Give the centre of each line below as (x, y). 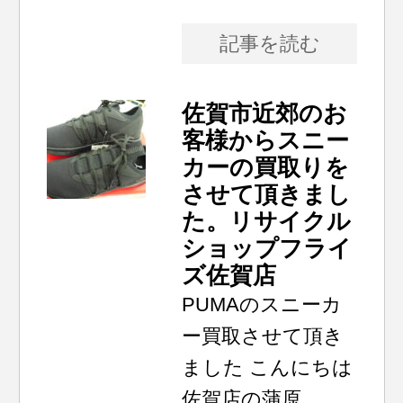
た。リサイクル (267, 221)
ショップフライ (267, 248)
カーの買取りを (266, 167)
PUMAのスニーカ (262, 304)
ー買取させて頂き (263, 336)
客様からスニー (266, 140)
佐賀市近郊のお (265, 113)
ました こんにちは (268, 367)
